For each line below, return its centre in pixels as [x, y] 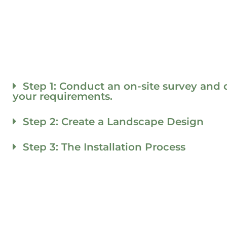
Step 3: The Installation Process [104, 147]
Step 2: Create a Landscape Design [113, 121]
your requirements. [63, 96]
